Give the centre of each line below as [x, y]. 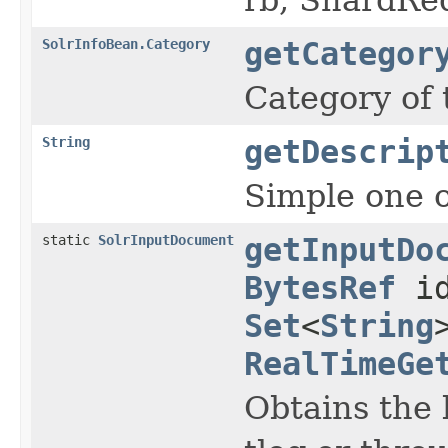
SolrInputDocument [166, 239]
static [70, 239]
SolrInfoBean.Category [126, 43]
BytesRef [320, 287]
